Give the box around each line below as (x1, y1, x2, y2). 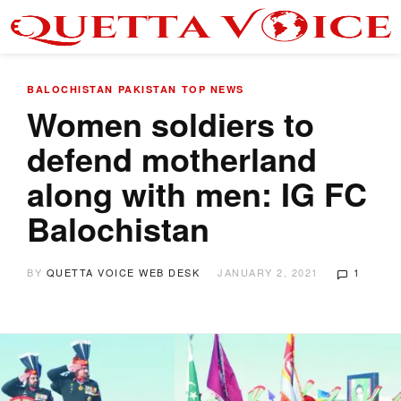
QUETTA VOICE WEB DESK (46, 265, 200, 279)
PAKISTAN (117, 82, 177, 96)
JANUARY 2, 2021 (218, 265, 319, 279)
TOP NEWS (181, 82, 244, 96)
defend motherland (27, 135, 317, 182)
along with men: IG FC (27, 170, 367, 217)
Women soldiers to (27, 100, 314, 147)
